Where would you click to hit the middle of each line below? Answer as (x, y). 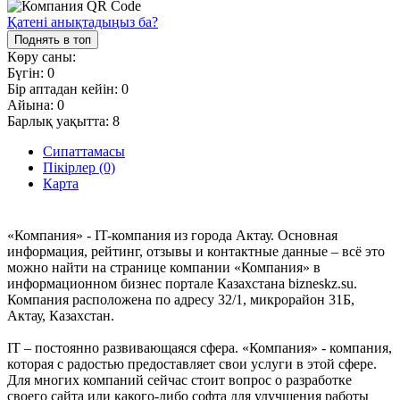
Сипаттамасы (84, 151)
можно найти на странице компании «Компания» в (164, 267)
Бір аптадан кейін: (64, 88)
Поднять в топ (53, 39)
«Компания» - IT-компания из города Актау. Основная (172, 235)
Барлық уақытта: (60, 121)
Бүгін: (27, 72)
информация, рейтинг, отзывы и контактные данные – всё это (196, 251)
